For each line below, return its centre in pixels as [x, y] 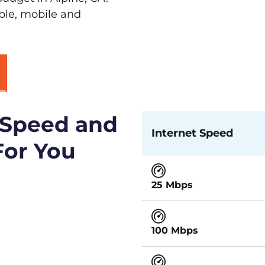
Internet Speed [192, 133]
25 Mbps [172, 185]
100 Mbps [175, 230]
